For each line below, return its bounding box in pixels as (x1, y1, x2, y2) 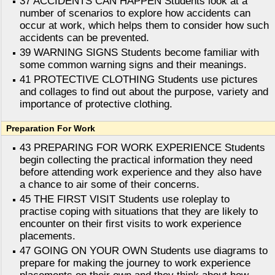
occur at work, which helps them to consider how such (20, 20, 269, 32)
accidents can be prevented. (20, 32, 149, 44)
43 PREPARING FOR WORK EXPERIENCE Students (20, 142, 265, 154)
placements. (20, 230, 76, 242)
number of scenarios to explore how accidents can (20, 7, 250, 20)
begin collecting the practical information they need (20, 154, 252, 166)
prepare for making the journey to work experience (20, 257, 250, 269)
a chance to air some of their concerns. (20, 179, 199, 191)
